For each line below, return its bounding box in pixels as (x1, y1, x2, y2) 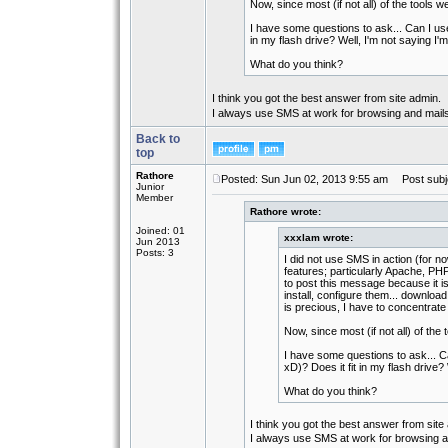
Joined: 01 (136, 225, 185, 236)
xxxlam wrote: (284, 232, 353, 243)
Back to (136, 132, 180, 146)
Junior (136, 181, 164, 192)
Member (136, 192, 173, 203)
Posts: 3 (136, 247, 174, 258)
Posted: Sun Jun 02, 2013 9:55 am (221, 173, 388, 185)
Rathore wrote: (250, 206, 321, 217)
